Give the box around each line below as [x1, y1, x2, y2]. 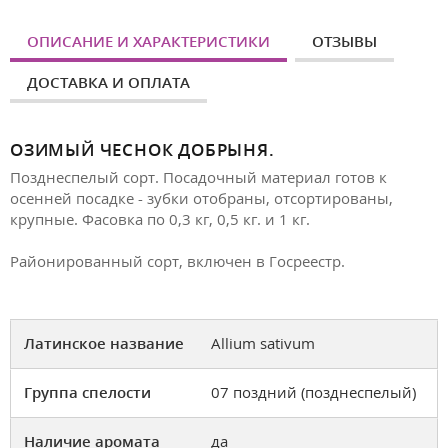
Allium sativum [211, 333, 315, 354]
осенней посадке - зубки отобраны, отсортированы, [10, 188, 393, 208]
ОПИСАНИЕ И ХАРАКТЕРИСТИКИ [27, 31, 270, 51]
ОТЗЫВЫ [312, 31, 377, 51]
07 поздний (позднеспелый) [211, 382, 416, 403]
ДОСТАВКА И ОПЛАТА [27, 72, 190, 92]
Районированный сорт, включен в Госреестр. [10, 250, 345, 271]
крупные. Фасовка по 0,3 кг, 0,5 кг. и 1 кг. [10, 209, 310, 229]
